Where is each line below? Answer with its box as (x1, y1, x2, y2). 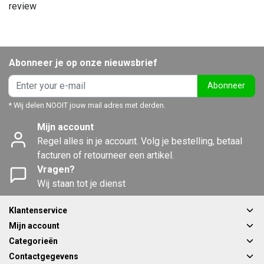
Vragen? (37, 163, 75, 175)
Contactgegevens (9, 251, 78, 261)
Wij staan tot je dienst (37, 177, 126, 189)
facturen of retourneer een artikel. (37, 149, 174, 161)
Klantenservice (9, 205, 67, 215)
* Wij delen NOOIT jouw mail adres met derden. (9, 100, 166, 110)
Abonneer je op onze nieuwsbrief (9, 57, 157, 68)
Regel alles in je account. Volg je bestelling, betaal (37, 135, 242, 147)
